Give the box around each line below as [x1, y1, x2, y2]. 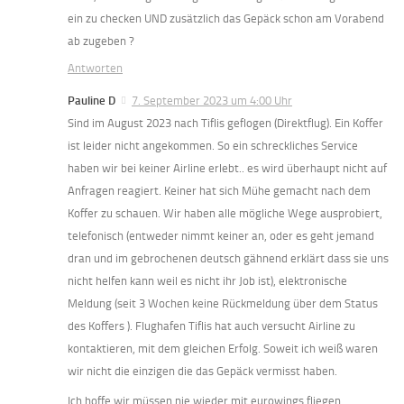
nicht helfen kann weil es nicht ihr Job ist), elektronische [68, 273, 347, 288]
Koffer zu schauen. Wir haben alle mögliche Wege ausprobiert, [68, 206, 382, 220]
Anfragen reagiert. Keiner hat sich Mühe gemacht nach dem [68, 183, 371, 197]
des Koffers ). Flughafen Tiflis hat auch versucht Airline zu [68, 318, 355, 333]
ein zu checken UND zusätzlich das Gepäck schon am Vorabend [68, 11, 384, 25]
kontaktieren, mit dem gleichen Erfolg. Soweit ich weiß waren [68, 341, 378, 355]
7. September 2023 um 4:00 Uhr [132, 93, 292, 107]
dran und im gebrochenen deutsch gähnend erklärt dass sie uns [68, 251, 389, 265]
